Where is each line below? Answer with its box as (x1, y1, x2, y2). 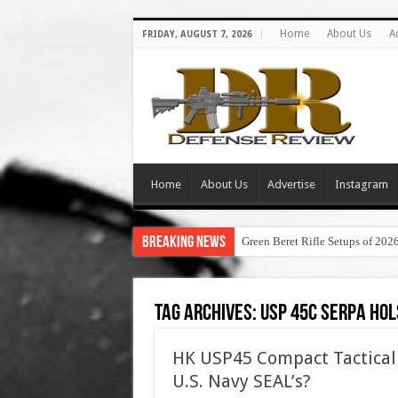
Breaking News (141, 235, 226, 251)
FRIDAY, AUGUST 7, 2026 (141, 29, 252, 39)
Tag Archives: (154, 302, 260, 326)
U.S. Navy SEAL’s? (171, 370, 311, 392)
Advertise (267, 178, 315, 191)
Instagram (334, 178, 388, 191)
